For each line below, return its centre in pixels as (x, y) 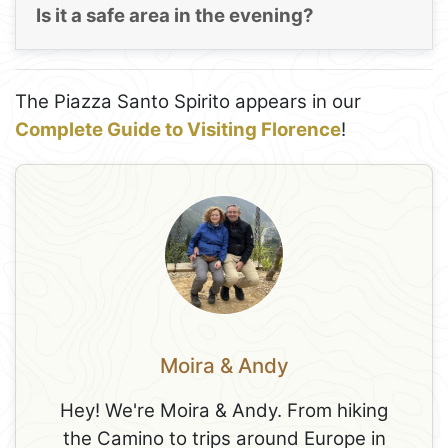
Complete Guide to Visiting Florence (178, 130)
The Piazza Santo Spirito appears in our (188, 102)
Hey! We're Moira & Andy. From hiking (224, 410)
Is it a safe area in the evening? (174, 16)
